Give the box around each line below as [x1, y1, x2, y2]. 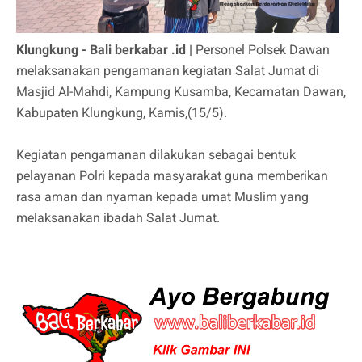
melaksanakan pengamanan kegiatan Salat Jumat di [16, 63, 319, 79]
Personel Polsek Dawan [196, 42, 330, 58]
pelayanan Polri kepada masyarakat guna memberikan [16, 168, 328, 184]
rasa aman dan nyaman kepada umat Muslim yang [16, 189, 309, 205]
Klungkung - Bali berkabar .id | [16, 42, 196, 58]
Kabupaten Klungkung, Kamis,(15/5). [16, 105, 230, 121]
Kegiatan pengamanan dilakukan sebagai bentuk [16, 147, 296, 163]
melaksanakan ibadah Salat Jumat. [16, 210, 220, 226]
